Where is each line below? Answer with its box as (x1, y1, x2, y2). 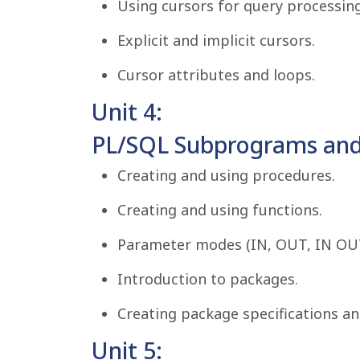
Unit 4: (92, 96, 162, 127)
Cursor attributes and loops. (117, 65, 315, 84)
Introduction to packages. (117, 269, 298, 288)
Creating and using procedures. (117, 166, 335, 185)
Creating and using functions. (117, 200, 322, 219)
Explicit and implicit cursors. (117, 31, 315, 50)
